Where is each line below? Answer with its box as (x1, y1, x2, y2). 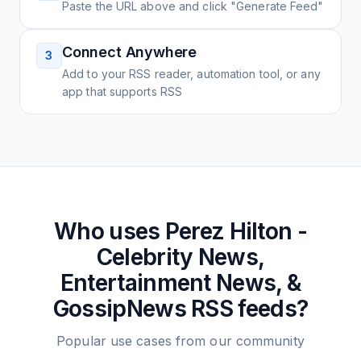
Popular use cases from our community (56, 333, 305, 349)
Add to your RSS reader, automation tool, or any (62, 67, 321, 81)
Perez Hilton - (164, 218, 307, 245)
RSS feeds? (185, 295, 309, 322)
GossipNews (52, 295, 186, 322)
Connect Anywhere (62, 44, 197, 60)
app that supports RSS (62, 85, 183, 98)
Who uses (54, 218, 165, 245)
